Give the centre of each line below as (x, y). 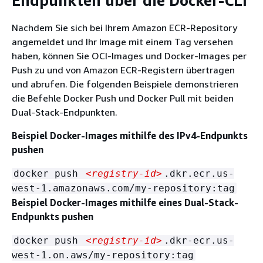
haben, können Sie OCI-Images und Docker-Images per (129, 56)
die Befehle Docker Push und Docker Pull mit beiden (123, 98)
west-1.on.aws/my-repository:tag (103, 255)
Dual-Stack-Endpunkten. (65, 112)
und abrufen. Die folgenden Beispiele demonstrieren (125, 84)
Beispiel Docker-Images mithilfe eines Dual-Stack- (125, 203)
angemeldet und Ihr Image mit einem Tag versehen (122, 42)
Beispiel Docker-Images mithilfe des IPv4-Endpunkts (130, 136)
